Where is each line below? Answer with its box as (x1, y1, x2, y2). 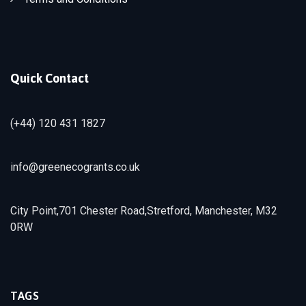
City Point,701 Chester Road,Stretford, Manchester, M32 (10, 204, 277, 217)
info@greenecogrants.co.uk (10, 160, 140, 173)
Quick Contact (10, 70, 89, 85)
